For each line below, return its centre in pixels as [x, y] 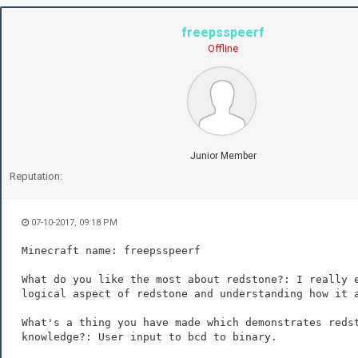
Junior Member [223, 155]
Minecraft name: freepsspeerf [111, 250]
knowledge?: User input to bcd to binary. [153, 336]
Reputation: [36, 176]
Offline [223, 48]
